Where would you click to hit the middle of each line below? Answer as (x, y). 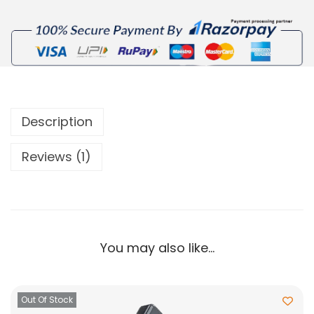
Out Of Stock (47, 300)
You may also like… (157, 248)
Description (57, 122)
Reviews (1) (56, 157)
